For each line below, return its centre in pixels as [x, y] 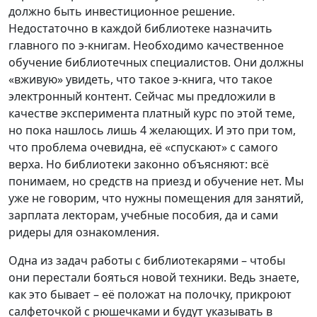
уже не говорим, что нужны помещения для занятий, [156, 198]
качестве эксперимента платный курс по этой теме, [152, 113]
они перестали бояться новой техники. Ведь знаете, [154, 277]
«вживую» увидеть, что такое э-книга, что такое [140, 79]
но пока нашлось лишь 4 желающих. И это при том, [152, 130]
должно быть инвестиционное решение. [122, 11]
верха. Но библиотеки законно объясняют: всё [139, 164]
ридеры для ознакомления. [84, 232]
